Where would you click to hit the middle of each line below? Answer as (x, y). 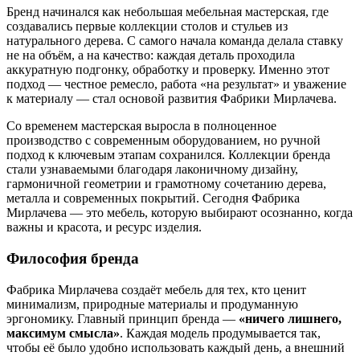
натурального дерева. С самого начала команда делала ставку (175, 41)
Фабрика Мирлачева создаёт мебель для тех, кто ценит (156, 289)
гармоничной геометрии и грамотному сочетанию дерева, (166, 184)
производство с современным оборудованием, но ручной (164, 141)
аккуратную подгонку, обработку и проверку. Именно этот (168, 70)
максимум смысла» (63, 333)
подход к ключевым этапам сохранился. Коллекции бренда (168, 155)
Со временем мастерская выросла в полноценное (141, 126)
